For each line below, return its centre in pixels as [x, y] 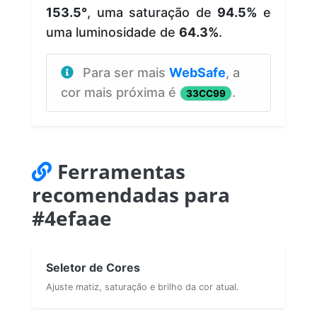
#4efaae [72, 218]
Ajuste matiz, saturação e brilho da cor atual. [143, 287]
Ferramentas [121, 171]
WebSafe [197, 72]
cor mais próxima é [120, 92]
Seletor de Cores [93, 267]
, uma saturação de [152, 12]
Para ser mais [126, 72]
